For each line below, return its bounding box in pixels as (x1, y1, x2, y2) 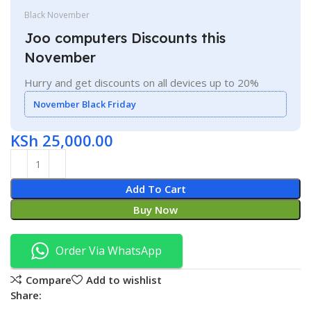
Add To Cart (125, 182, 186, 196)
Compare (25, 272, 72, 287)
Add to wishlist (85, 272, 162, 287)
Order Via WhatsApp (56, 243, 162, 259)
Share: (10, 288, 42, 303)
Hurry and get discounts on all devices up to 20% (24, 76, 260, 90)
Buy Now (133, 203, 178, 217)
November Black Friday (33, 98, 139, 111)
